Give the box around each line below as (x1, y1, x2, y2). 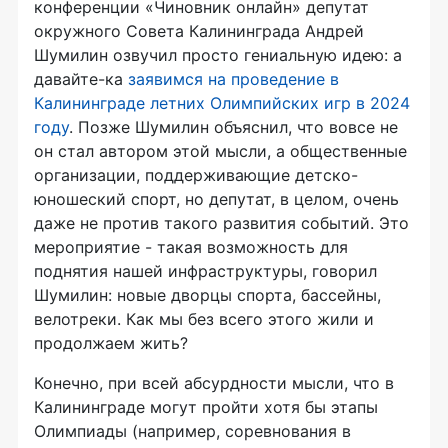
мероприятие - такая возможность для (34, 237, 348, 258)
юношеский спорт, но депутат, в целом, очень (34, 189, 399, 210)
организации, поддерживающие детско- (34, 165, 358, 186)
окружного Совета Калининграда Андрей (34, 21, 364, 42)
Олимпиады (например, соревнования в (34, 421, 351, 442)
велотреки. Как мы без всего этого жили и (34, 309, 374, 330)
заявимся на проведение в (128, 69, 339, 90)
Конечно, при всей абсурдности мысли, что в (34, 373, 394, 394)
